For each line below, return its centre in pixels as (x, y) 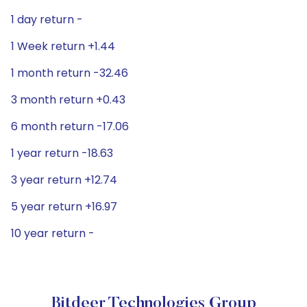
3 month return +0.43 (68, 100)
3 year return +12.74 (64, 180)
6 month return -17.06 (70, 126)
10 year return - (53, 233)
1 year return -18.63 (62, 153)
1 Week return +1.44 (63, 46)
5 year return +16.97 (64, 207)
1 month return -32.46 (70, 73)
